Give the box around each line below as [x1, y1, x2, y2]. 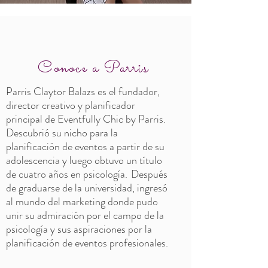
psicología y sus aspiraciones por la [6, 221, 152, 237]
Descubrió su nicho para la [6, 125, 118, 141]
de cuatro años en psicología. [6, 166, 127, 182]
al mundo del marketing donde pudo [6, 194, 158, 209]
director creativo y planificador [6, 98, 135, 113]
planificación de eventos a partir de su [6, 139, 165, 154]
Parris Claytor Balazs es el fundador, [6, 84, 160, 99]
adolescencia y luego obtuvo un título [6, 153, 162, 168]
